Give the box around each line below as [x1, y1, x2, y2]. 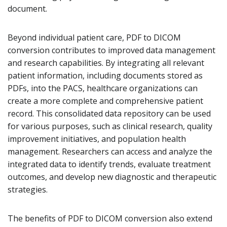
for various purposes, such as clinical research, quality [8, 121, 212, 132]
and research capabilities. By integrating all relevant [8, 57, 204, 68]
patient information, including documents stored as [8, 70, 203, 81]
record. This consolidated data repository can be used [8, 108, 211, 119]
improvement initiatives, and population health [8, 133, 186, 144]
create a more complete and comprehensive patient [8, 95, 203, 106]
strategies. [8, 184, 48, 195]
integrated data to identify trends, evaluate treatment [8, 159, 211, 170]
